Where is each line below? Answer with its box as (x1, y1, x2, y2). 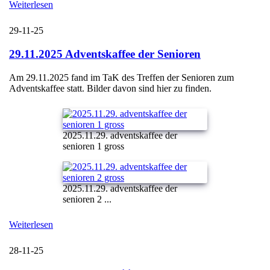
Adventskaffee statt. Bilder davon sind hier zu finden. (9, 83, 212, 93)
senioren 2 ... (63, 193, 111, 204)
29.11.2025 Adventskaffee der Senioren (9, 48, 201, 61)
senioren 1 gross (63, 140, 124, 151)
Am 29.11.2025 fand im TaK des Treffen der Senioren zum (9, 72, 234, 83)
